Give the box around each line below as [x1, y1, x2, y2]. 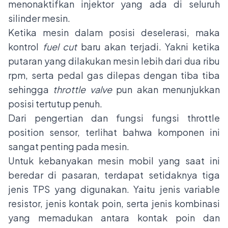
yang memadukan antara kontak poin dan [8, 212, 220, 224]
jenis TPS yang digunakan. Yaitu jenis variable [8, 183, 220, 195]
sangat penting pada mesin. [8, 140, 131, 153]
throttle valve [53, 83, 117, 96]
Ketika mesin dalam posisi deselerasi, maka [8, 26, 220, 39]
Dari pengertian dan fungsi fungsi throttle [8, 112, 220, 124]
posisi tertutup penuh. [8, 98, 104, 110]
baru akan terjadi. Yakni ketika [77, 41, 220, 53]
